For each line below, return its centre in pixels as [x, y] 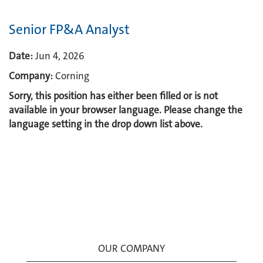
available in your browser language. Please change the [126, 110]
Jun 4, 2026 [60, 56]
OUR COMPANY [131, 248]
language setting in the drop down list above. [106, 124]
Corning [72, 76]
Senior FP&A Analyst [69, 29]
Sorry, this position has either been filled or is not [113, 96]
